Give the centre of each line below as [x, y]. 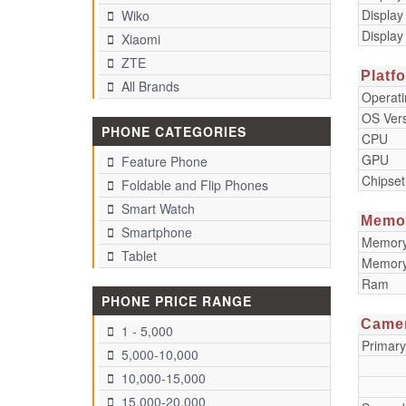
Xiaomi [139, 39]
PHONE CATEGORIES [174, 131]
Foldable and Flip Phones [193, 185]
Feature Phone [163, 161]
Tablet [137, 256]
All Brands [149, 86]
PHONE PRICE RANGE [177, 301]
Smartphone [155, 232]
